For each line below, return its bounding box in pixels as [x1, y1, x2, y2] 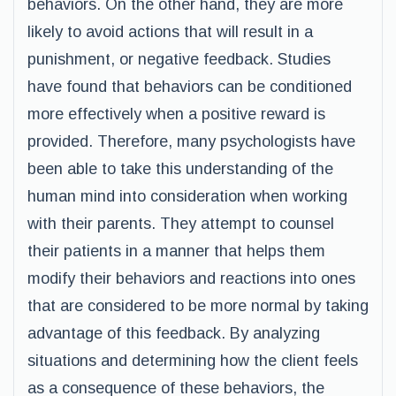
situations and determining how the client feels [27, 352, 358, 369]
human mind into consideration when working [27, 187, 347, 205]
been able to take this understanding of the [27, 160, 333, 178]
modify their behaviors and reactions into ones [27, 270, 355, 287]
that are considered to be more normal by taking [27, 297, 369, 315]
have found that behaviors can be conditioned [27, 78, 352, 95]
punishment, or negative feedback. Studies [27, 50, 331, 68]
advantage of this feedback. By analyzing [27, 324, 320, 342]
